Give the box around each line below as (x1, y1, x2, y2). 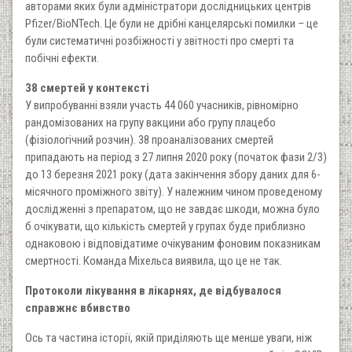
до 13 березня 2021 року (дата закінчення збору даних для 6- (25, 167, 321, 182)
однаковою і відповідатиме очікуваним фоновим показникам (25, 236, 321, 251)
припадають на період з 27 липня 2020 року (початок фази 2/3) (25, 150, 327, 165)
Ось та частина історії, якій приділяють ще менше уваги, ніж (25, 331, 312, 346)
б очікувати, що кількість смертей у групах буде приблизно (25, 219, 306, 234)
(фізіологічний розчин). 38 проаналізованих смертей (25, 133, 273, 148)
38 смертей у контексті (25, 81, 149, 96)
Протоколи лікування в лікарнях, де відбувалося (25, 284, 281, 299)
